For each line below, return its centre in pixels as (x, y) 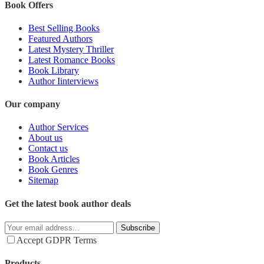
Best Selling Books (64, 28)
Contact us (48, 148)
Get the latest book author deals (68, 203)
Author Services (58, 127)
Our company (32, 104)
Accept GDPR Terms (57, 240)
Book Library (54, 70)
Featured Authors (60, 38)
